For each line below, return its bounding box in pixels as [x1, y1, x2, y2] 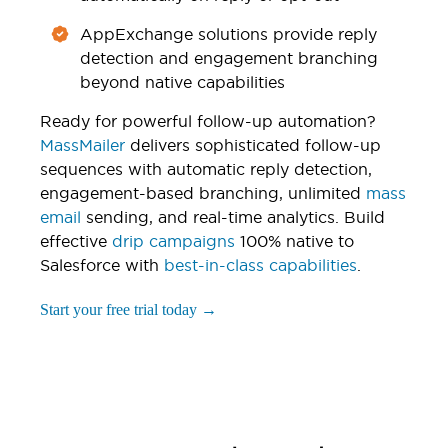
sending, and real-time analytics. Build [81, 207, 385, 226]
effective [40, 231, 107, 250]
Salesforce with [40, 255, 159, 274]
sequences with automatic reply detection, [40, 159, 372, 178]
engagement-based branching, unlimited [40, 183, 361, 202]
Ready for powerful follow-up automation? [40, 111, 376, 130]
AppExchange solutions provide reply [80, 24, 377, 43]
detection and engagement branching [80, 48, 378, 67]
